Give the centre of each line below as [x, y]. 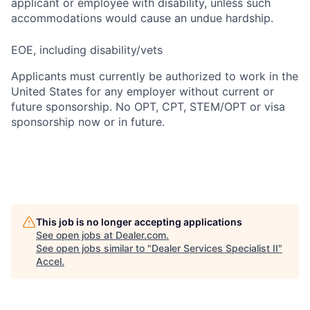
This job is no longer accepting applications [139, 222]
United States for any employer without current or [143, 91]
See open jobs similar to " [94, 248]
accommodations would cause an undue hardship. [142, 18]
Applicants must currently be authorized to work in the [155, 76]
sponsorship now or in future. [88, 122]
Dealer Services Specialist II [215, 248]
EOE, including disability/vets [87, 50]
